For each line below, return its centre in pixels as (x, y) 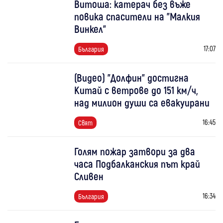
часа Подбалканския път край (137, 164)
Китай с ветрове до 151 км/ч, (136, 90)
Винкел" (90, 29)
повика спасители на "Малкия (137, 16)
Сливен (89, 176)
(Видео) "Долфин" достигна (132, 78)
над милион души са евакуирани (142, 103)
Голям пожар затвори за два (135, 151)
